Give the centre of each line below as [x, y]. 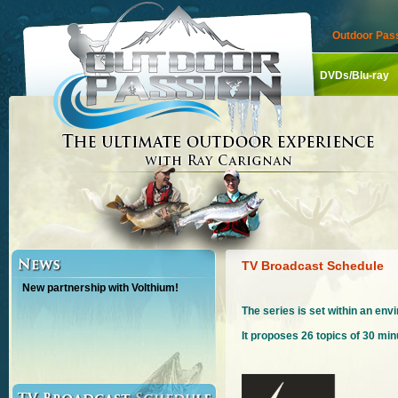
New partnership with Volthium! [100, 288]
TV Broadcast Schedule [313, 266]
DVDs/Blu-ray [354, 76]
